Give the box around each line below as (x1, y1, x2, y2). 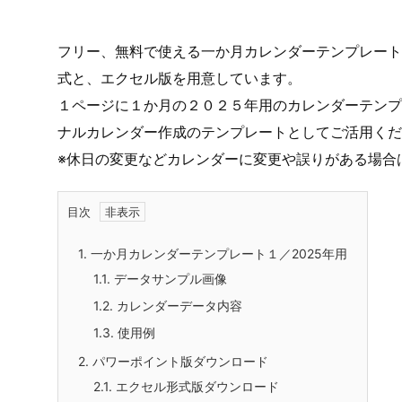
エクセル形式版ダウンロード (112, 379, 279, 395)
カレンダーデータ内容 (113, 298, 242, 314)
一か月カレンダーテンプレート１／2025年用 (87, 246, 347, 262)
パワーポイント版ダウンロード (89, 354, 268, 370)
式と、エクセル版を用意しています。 (57, 69, 301, 88)
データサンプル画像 (110, 271, 227, 287)
